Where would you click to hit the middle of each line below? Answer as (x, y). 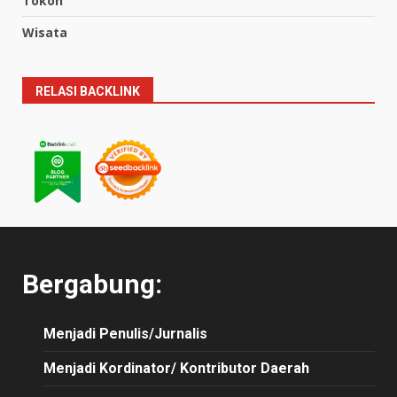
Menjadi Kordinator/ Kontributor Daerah (176, 369)
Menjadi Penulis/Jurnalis (125, 334)
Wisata (45, 32)
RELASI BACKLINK (88, 91)
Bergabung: (92, 284)
